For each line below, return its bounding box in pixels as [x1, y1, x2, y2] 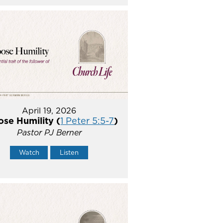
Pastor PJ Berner [16, 126, 82, 138]
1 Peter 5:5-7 [60, 114, 114, 127]
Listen [60, 147, 79, 157]
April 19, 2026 [22, 105, 77, 116]
